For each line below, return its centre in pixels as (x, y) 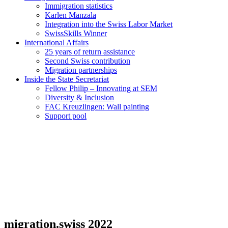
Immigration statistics (79, 6)
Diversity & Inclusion (79, 97)
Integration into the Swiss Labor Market (109, 24)
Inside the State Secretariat (67, 79)
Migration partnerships (81, 70)
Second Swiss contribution (88, 61)
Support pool (66, 116)
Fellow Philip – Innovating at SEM (101, 88)
